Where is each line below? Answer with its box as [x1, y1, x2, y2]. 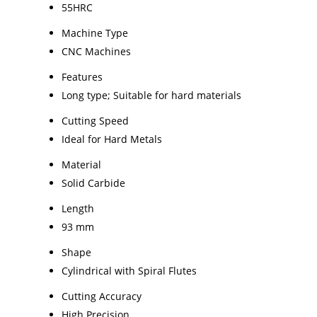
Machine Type [62, 25, 128, 40]
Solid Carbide [62, 175, 125, 190]
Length [62, 201, 94, 215]
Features [62, 69, 103, 83]
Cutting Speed [62, 113, 129, 127]
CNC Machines [62, 44, 131, 58]
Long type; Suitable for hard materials [62, 88, 241, 102]
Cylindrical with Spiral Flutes [62, 263, 197, 277]
